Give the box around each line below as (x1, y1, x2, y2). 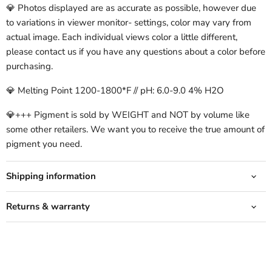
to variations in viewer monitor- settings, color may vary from (6, 16, 251, 29)
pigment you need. (6, 138, 82, 151)
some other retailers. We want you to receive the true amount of (6, 123, 265, 136)
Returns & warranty (6, 200, 90, 213)
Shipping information (6, 170, 96, 183)
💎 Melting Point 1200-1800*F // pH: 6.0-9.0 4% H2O (6, 84, 224, 97)
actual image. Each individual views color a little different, (6, 31, 237, 44)
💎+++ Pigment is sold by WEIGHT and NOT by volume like (6, 109, 250, 121)
